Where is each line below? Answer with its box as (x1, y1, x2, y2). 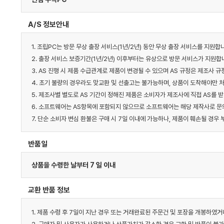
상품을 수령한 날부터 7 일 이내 (31, 160, 115, 169)
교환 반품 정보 (28, 185, 70, 194)
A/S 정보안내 (28, 19, 69, 29)
